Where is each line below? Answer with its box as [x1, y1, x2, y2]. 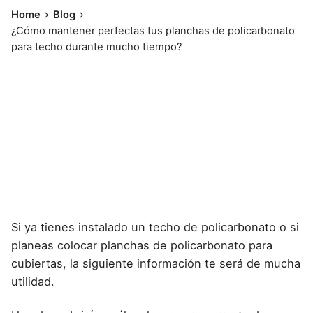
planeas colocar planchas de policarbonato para [11, 238, 272, 252]
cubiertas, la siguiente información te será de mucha [11, 256, 300, 270]
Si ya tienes [11, 219, 78, 234]
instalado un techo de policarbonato [78, 219, 276, 234]
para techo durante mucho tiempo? [11, 41, 182, 54]
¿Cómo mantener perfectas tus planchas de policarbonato [11, 24, 295, 38]
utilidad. [11, 274, 54, 289]
